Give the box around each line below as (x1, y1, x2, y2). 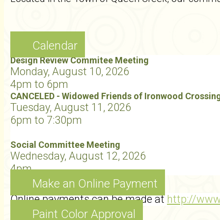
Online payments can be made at (10, 193, 167, 205)
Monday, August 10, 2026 (10, 65, 129, 78)
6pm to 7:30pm (10, 114, 82, 126)
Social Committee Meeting (10, 139, 120, 150)
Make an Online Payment (32, 177, 158, 191)
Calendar (32, 39, 78, 53)
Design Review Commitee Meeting (10, 55, 149, 65)
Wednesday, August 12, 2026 (10, 150, 146, 162)
